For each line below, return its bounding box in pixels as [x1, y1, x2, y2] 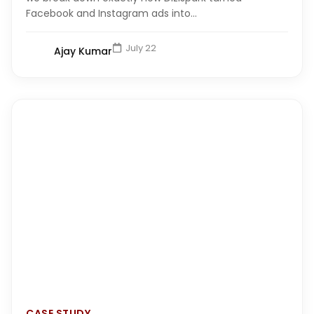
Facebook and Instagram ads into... [26, 6, 197, 20]
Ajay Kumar [54, 44, 112, 59]
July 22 [125, 41, 156, 55]
